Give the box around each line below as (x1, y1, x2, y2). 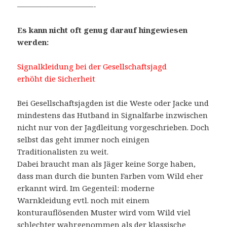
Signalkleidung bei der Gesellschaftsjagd (17, 61, 167, 72)
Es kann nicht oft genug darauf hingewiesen (17, 25, 188, 35)
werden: (17, 37, 49, 48)
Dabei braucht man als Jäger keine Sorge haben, (17, 159, 196, 169)
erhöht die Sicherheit (17, 73, 96, 84)
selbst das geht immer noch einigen (17, 134, 150, 145)
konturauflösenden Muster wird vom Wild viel (17, 207, 191, 218)
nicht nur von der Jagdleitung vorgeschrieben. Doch (17, 122, 210, 133)
